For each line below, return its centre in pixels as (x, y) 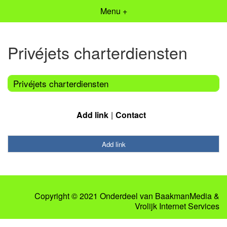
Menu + (113, 11)
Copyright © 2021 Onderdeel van (95, 196)
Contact (130, 115)
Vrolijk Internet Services (177, 206)
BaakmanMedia (183, 196)
